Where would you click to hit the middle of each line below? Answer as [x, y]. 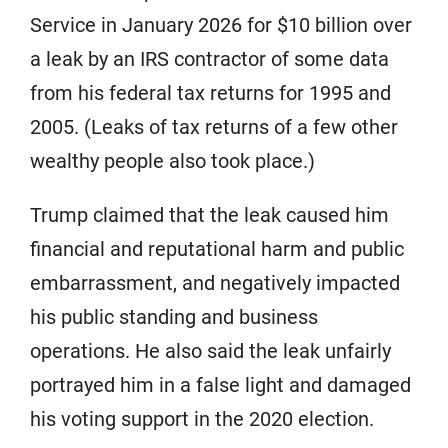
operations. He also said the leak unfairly [210, 350]
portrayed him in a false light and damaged [220, 384]
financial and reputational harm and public [217, 248]
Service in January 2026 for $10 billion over [221, 24]
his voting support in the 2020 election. [202, 418]
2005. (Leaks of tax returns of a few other [214, 126]
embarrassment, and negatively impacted [215, 282]
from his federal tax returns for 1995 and [210, 92]
